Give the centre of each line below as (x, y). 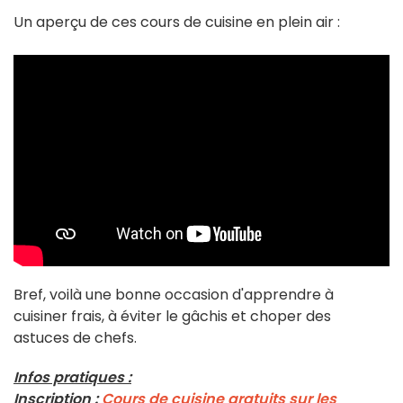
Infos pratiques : (72, 377)
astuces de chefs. (75, 337)
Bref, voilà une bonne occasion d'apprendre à (174, 294)
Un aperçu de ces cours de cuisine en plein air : (177, 22)
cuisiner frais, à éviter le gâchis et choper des (172, 316)
